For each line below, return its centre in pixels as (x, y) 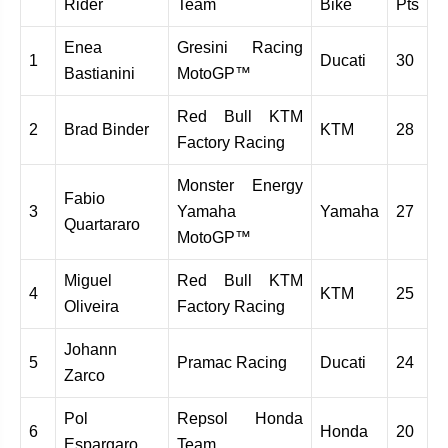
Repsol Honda (240, 418)
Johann (90, 349)
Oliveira (91, 306)
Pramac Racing (232, 362)
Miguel (88, 280)
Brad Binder (106, 129)
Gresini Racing (240, 47)
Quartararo (102, 224)
